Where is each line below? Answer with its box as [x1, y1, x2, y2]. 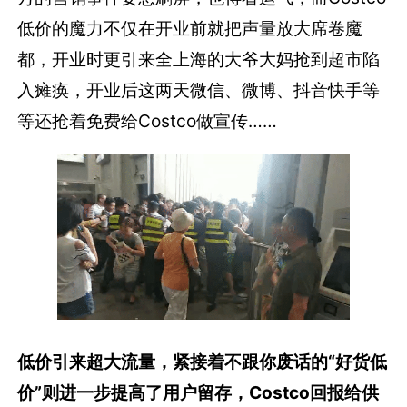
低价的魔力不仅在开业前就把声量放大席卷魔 [17, 17, 363, 40]
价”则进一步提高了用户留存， [17, 382, 250, 404]
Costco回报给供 [249, 382, 380, 404]
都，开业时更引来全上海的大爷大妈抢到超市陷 [17, 48, 381, 71]
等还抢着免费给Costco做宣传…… [17, 110, 278, 133]
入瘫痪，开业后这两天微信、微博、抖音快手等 [17, 79, 381, 102]
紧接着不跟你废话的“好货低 [173, 351, 388, 373]
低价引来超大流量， [17, 351, 174, 373]
